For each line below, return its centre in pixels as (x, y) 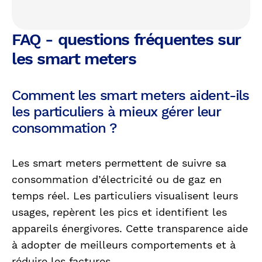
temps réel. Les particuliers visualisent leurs (125, 196)
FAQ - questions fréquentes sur (126, 40)
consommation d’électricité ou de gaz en (117, 180)
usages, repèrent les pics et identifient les (119, 212)
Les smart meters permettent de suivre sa (119, 163)
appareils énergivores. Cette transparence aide (130, 229)
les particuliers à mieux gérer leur (116, 112)
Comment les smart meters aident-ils (130, 96)
